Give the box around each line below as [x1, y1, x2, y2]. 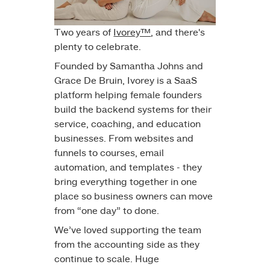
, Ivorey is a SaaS [122, 76, 198, 86]
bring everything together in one [54, 177, 198, 187]
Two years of [54, 28, 114, 38]
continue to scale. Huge [54, 254, 160, 265]
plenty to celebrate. [54, 42, 142, 52]
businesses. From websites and [54, 134, 194, 144]
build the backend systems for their [54, 105, 212, 115]
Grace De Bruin [54, 76, 123, 86]
